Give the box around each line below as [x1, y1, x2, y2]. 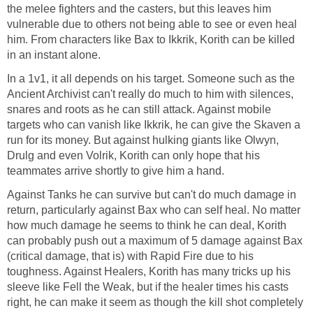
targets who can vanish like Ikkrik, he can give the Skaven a [7, 119, 300, 131]
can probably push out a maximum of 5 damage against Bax [7, 235, 303, 247]
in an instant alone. [7, 49, 101, 61]
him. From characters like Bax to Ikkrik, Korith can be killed [7, 34, 295, 46]
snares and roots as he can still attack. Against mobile [7, 103, 271, 116]
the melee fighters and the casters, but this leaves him [7, 3, 271, 15]
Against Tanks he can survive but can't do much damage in [7, 189, 296, 201]
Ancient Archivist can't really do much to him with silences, [7, 88, 293, 101]
